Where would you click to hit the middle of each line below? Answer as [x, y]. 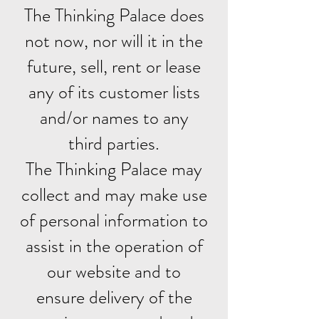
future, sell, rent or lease [114, 67]
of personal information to [114, 220]
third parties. [114, 143]
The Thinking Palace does [114, 15]
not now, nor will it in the [114, 41]
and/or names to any [114, 118]
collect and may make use [114, 195]
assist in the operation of [114, 246]
